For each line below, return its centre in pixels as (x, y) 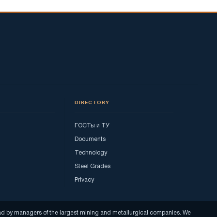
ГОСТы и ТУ (92, 125)
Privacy (84, 180)
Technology (91, 153)
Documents (90, 139)
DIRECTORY (92, 103)
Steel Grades (93, 166)
